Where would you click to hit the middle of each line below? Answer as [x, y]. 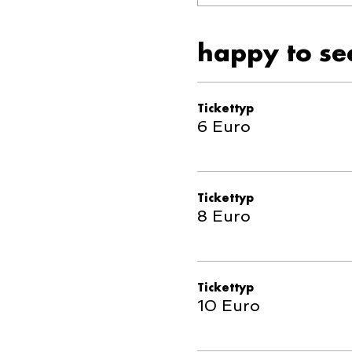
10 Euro [228, 306]
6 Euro [224, 126]
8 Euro [224, 216]
